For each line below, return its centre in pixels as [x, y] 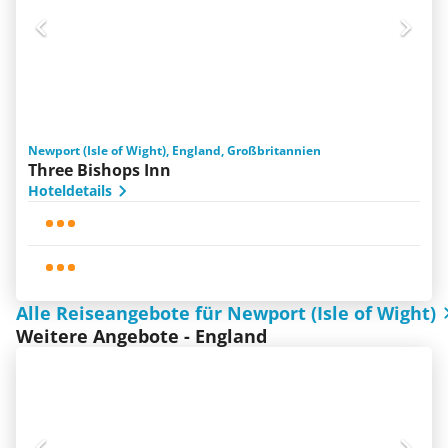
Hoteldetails [70, 190]
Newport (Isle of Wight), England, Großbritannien [174, 150]
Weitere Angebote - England [141, 336]
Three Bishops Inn [99, 170]
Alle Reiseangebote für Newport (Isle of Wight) [226, 313]
